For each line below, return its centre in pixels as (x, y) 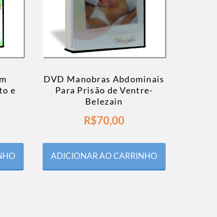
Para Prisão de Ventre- (104, 90)
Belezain (104, 101)
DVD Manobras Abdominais (104, 79)
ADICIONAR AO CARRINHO (104, 156)
